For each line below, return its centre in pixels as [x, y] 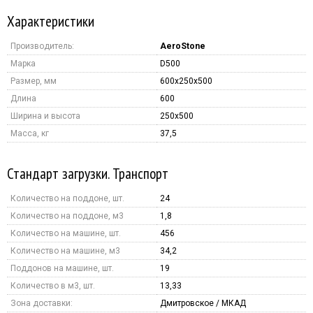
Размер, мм [34, 81]
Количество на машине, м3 [65, 250]
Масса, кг [30, 133]
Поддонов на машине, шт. [62, 268]
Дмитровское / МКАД [203, 303]
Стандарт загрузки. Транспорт [88, 173]
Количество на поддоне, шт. [67, 198]
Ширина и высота [45, 116]
